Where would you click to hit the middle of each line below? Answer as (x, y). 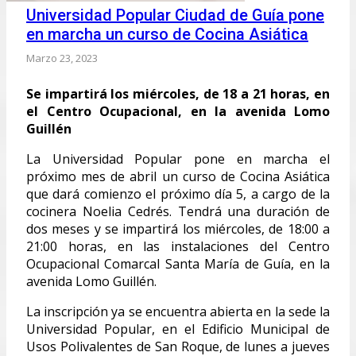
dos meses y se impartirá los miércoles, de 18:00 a (178, 228)
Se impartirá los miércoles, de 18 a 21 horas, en (178, 93)
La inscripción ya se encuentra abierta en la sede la (178, 311)
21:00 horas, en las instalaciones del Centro (178, 246)
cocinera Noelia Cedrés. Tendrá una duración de (178, 211)
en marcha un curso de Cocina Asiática (167, 34)
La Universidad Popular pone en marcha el (178, 159)
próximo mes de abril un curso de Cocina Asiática (178, 176)
